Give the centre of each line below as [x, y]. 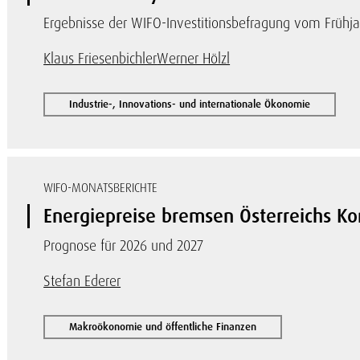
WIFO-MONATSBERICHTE [101, 188]
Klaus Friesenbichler [100, 58]
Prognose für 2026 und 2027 [124, 245]
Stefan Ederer [82, 281]
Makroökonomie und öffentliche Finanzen [163, 327]
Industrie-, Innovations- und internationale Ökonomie [190, 104]
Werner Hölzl [194, 58]
